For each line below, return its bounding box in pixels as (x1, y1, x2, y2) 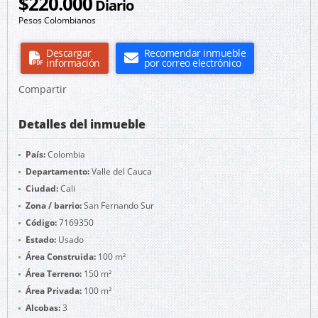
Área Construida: (26, 251, 96, 263)
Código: (26, 216, 57, 229)
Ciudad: (26, 182, 58, 194)
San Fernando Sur (82, 199, 154, 212)
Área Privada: (26, 285, 82, 297)
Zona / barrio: (26, 199, 82, 212)
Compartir (18, 82, 67, 96)
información (46, 56, 100, 70)
